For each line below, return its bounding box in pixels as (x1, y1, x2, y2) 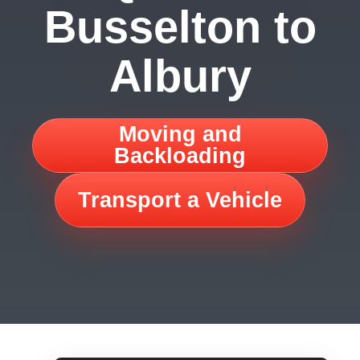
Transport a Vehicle (78, 187, 282, 212)
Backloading (114, 144, 246, 168)
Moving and (118, 122, 242, 146)
